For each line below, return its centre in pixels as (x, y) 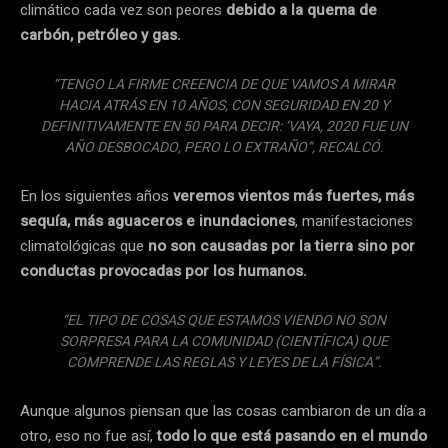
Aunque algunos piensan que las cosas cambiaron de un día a (223, 410)
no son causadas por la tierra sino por (279, 245)
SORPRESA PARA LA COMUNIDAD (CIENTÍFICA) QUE (224, 341)
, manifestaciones (354, 220)
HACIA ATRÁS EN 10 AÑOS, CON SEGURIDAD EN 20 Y (224, 105)
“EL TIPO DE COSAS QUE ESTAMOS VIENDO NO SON (224, 320)
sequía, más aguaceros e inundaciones (157, 220)
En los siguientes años (94, 195)
